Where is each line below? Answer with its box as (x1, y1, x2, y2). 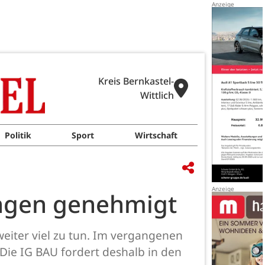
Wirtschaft (134, 130, 177, 141)
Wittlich (140, 89, 174, 102)
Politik (5, 130, 32, 141)
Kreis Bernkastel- (98, 75, 174, 88)
